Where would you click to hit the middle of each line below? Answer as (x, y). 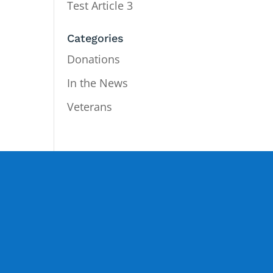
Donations (94, 59)
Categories (96, 38)
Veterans (90, 107)
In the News (98, 83)
